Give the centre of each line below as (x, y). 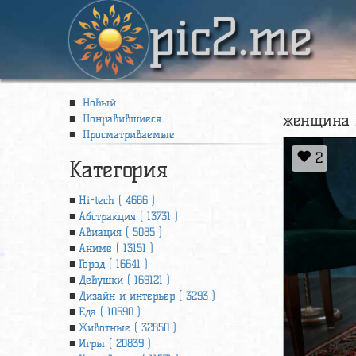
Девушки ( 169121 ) (124, 280)
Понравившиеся (120, 119)
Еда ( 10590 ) (110, 312)
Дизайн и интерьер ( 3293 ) (147, 296)
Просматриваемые (127, 135)
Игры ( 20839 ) (115, 344)
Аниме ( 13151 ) (116, 248)
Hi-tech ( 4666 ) (117, 201)
